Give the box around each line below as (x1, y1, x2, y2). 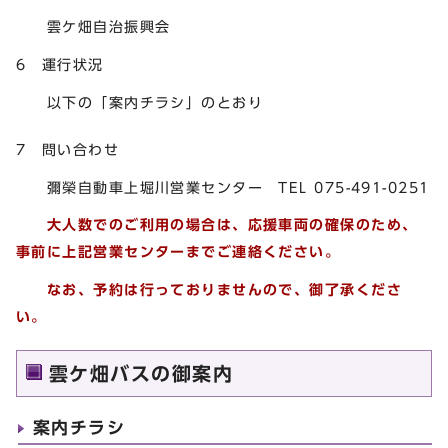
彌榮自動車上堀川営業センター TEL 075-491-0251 (16, 179, 430, 195)
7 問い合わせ (16, 141, 120, 157)
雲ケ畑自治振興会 (16, 19, 171, 35)
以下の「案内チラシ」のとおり (16, 94, 264, 110)
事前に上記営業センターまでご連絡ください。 (16, 244, 341, 260)
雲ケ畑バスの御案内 (49, 364, 233, 384)
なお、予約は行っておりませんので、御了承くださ (16, 282, 402, 298)
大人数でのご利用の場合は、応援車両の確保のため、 (46, 217, 418, 233)
